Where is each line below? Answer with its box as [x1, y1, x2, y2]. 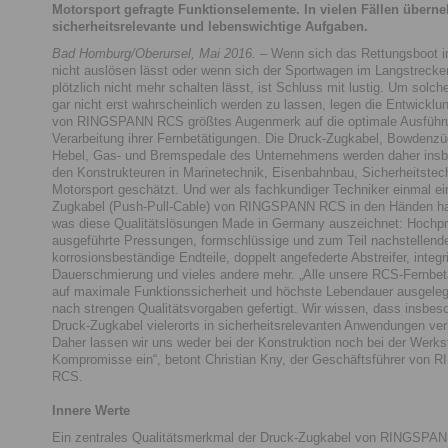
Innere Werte [52, 402, 130, 418]
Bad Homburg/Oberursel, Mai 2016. [52, 45, 256, 61]
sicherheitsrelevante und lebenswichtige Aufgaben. [52, 18, 368, 34]
